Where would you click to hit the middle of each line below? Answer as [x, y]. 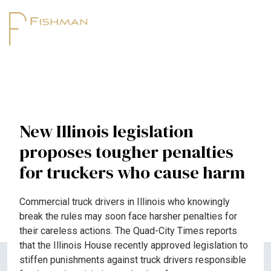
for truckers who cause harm [132, 172]
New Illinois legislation [106, 131]
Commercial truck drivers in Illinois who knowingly [125, 202]
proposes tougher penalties [126, 152]
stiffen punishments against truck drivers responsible [133, 260]
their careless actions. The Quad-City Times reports [128, 231]
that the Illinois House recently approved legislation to [134, 245]
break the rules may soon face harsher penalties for [128, 216]
